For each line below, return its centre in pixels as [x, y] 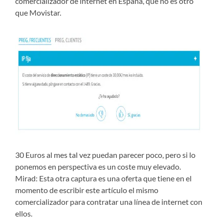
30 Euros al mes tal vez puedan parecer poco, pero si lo [106, 155]
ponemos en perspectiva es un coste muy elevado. [98, 167]
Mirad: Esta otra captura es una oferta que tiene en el [104, 178]
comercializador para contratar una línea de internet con [109, 202]
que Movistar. [38, 13]
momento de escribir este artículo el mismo [87, 190]
